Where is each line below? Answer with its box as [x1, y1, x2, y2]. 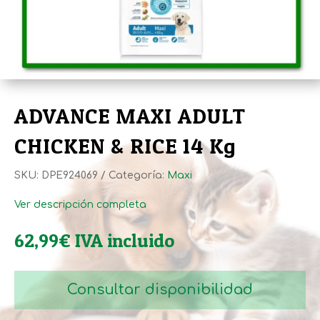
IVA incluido [75, 229, 174, 251]
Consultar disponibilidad [67, 281, 253, 298]
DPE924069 [41, 169, 98, 181]
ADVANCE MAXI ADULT [14, 102, 246, 129]
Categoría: [109, 169, 167, 181]
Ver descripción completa [14, 199, 146, 210]
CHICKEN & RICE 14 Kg [14, 132, 236, 159]
